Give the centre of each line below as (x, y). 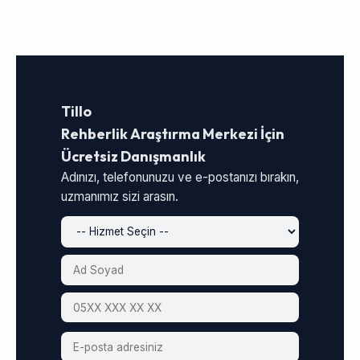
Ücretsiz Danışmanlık (133, 156)
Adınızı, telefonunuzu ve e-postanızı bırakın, (180, 177)
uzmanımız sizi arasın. (120, 196)
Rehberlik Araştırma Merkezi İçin (173, 133)
